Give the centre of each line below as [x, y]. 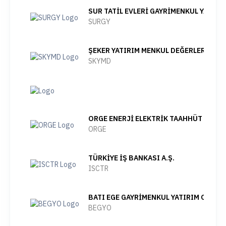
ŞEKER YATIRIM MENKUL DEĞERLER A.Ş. [154, 50]
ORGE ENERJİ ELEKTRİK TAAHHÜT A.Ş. [153, 119]
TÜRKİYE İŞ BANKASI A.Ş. [131, 158]
